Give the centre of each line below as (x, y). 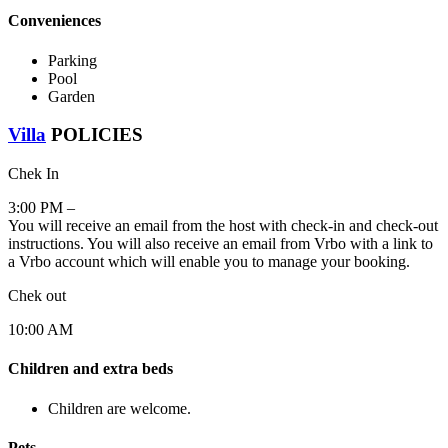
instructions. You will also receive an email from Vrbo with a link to (220, 244)
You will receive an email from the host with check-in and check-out (223, 226)
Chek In (33, 174)
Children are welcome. (119, 408)
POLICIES (94, 135)
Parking (72, 60)
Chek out (37, 296)
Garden (71, 96)
